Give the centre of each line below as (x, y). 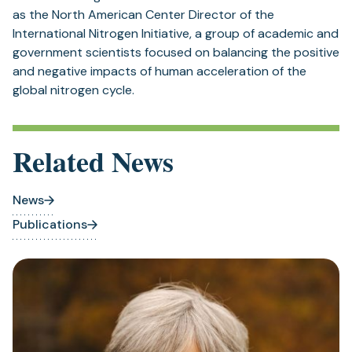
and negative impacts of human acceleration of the (159, 71)
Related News (93, 161)
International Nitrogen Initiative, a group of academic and (176, 33)
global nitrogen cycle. (73, 90)
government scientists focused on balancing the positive (176, 52)
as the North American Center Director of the (143, 15)
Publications (50, 224)
